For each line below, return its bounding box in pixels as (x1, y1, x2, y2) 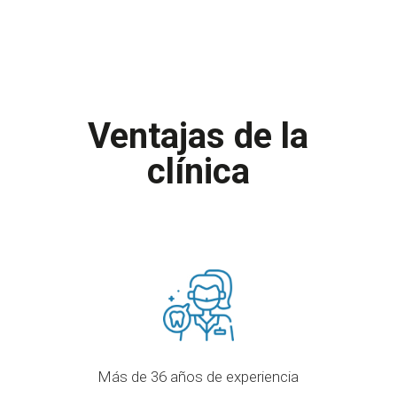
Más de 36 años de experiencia (97, 367, 300, 385)
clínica (146, 151, 250, 193)
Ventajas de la (88, 115, 309, 158)
